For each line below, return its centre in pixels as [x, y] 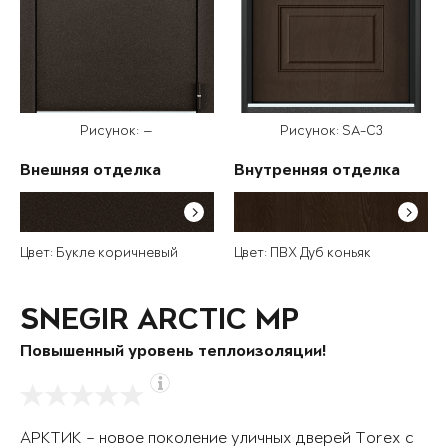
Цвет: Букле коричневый [99, 254]
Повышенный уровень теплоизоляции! [173, 353]
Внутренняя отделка [317, 172]
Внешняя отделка [90, 172]
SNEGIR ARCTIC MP [159, 322]
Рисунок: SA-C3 [331, 132]
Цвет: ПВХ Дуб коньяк [302, 254]
